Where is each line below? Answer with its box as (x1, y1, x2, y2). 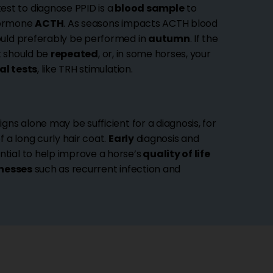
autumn (148, 32, 190, 46)
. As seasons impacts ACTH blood (63, 16, 218, 31)
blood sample (113, 1, 185, 16)
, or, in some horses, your (98, 47, 211, 62)
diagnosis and (133, 132, 199, 146)
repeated (50, 47, 98, 62)
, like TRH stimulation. (37, 62, 135, 77)
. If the (190, 32, 218, 46)
